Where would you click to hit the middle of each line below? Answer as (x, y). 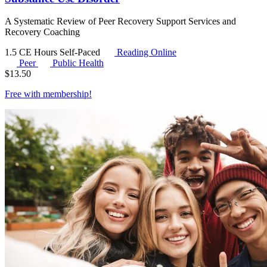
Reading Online (145, 52)
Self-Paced (81, 52)
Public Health (78, 63)
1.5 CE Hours (32, 52)
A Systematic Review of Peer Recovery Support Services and (120, 21)
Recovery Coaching (42, 32)
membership (66, 94)
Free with (24, 94)
